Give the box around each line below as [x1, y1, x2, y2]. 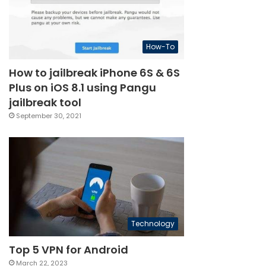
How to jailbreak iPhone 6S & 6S [9, 65, 180, 81]
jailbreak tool [9, 95, 82, 110]
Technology [131, 218, 175, 229]
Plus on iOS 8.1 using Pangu [9, 80, 157, 96]
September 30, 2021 [16, 111, 82, 121]
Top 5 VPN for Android [9, 242, 129, 257]
